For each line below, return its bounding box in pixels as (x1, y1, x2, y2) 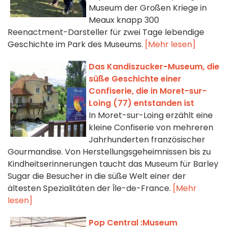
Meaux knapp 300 (89, 14, 159, 26)
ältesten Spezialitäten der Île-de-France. (8, 182, 173, 195)
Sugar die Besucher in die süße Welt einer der (8, 170, 186, 182)
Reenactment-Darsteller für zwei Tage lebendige (8, 26, 204, 39)
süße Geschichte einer (89, 73, 181, 85)
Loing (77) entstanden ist (89, 97, 194, 109)
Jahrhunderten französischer (89, 134, 205, 146)
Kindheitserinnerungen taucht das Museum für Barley (8, 158, 218, 170)
